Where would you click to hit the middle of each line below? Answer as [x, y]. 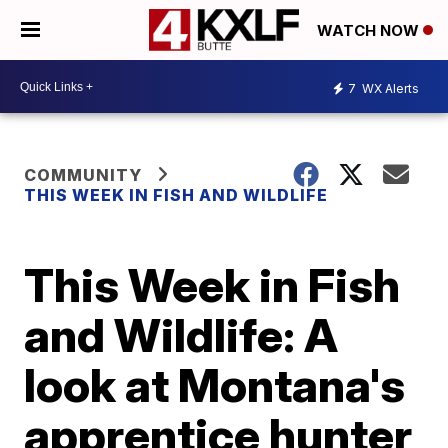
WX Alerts [389, 88]
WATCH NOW [370, 31]
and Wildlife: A [181, 335]
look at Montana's [215, 385]
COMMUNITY [83, 175]
